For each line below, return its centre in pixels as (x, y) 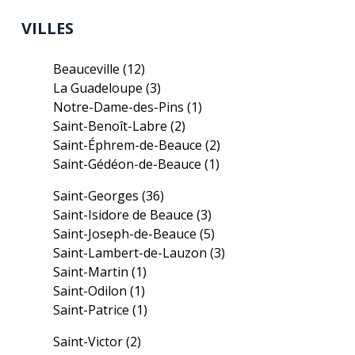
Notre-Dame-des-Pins (120, 107)
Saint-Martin (93, 272)
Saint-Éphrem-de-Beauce (130, 145)
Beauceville (88, 69)
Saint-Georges (98, 196)
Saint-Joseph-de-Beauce (127, 234)
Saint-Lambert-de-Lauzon (132, 253)
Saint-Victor (90, 342)
